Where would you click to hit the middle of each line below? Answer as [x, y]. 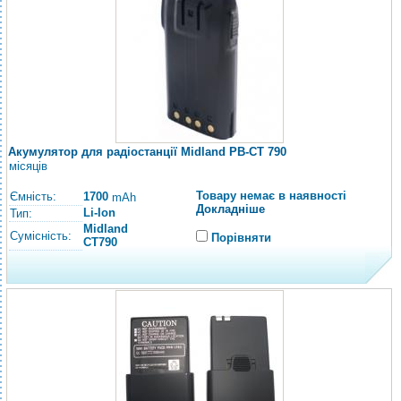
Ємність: [33, 196]
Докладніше [230, 209]
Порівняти [241, 238]
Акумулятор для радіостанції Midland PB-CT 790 [147, 152]
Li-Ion [99, 213]
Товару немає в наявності [271, 196]
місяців [28, 166]
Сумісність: [41, 236]
